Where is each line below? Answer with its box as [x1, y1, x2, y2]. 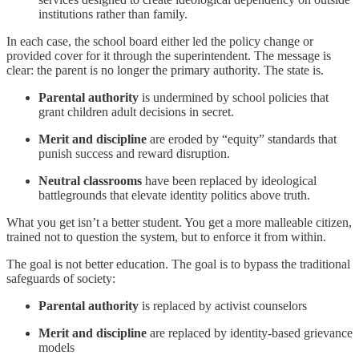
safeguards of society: [6, 272, 115, 286]
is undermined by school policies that [139, 91, 329, 105]
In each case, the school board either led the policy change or [6, 34, 313, 49]
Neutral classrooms [38, 174, 142, 188]
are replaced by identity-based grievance [147, 326, 353, 341]
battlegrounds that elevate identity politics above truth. [38, 188, 310, 203]
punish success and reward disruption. [38, 147, 230, 161]
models [38, 341, 75, 355]
